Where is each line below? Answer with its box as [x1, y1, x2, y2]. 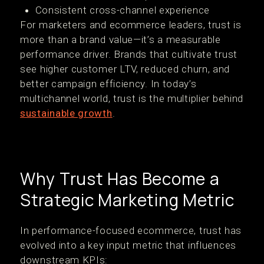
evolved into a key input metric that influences [20, 239, 236, 251]
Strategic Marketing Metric [20, 189, 235, 211]
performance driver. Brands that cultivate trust [20, 48, 237, 60]
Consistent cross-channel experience [35, 4, 210, 16]
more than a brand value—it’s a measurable [20, 34, 221, 45]
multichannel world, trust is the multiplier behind [20, 93, 244, 104]
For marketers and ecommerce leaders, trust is [20, 19, 242, 31]
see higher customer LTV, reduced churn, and [20, 63, 230, 75]
